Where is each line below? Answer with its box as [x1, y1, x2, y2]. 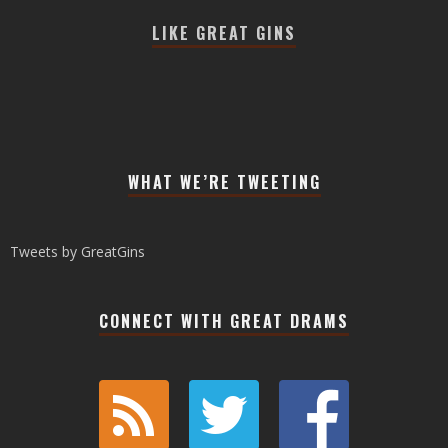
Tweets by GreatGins [10, 242, 145, 262]
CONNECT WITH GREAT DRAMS [99, 309, 349, 334]
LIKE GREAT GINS [152, 21, 296, 46]
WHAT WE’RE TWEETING [127, 170, 321, 195]
